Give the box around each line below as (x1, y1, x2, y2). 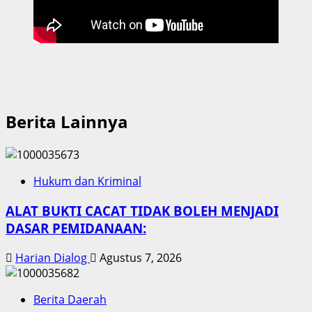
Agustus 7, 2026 (97, 249, 182, 265)
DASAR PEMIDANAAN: (6, 219, 146, 237)
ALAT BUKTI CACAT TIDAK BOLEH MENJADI (6, 201, 279, 219)
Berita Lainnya (6, 110, 128, 134)
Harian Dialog (15, 249, 90, 265)
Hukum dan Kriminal (33, 173, 141, 189)
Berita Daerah (33, 291, 107, 307)
